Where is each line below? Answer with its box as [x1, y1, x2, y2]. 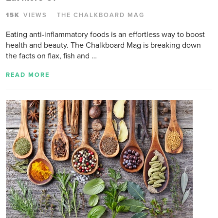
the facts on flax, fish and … [6, 51, 97, 61]
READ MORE [6, 71, 50, 79]
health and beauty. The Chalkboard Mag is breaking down [6, 40, 201, 50]
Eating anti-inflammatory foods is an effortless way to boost [6, 29, 205, 39]
